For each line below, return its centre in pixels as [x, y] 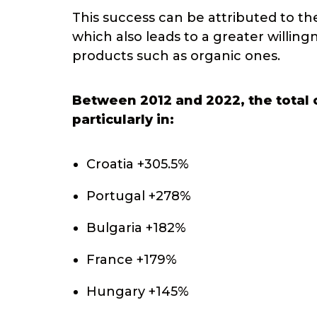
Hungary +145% [138, 292]
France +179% [132, 260]
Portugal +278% [139, 196]
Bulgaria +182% [136, 228]
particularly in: [123, 120]
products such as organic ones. [176, 56]
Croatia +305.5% [138, 164]
